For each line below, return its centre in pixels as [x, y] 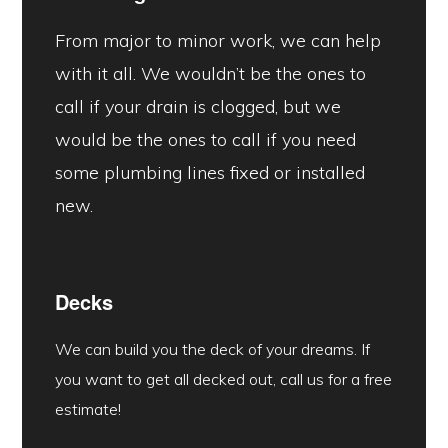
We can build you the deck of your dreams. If [212, 349]
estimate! [87, 409]
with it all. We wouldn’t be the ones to [210, 74]
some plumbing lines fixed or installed [209, 173]
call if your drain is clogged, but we [197, 107]
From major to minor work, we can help [217, 41]
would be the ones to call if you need [205, 140]
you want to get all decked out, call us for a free [223, 379]
